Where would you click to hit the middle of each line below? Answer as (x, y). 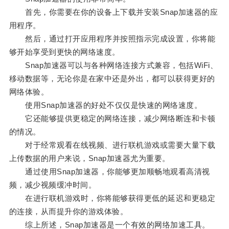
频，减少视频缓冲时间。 (53, 185)
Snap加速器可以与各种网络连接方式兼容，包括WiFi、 (113, 65)
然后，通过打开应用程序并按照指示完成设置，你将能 (112, 39)
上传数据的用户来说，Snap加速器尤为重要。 (89, 158)
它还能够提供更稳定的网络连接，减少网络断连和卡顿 (112, 119)
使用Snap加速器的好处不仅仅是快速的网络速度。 (106, 105)
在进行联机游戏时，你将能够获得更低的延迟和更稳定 (112, 198)
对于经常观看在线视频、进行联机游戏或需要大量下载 (112, 145)
